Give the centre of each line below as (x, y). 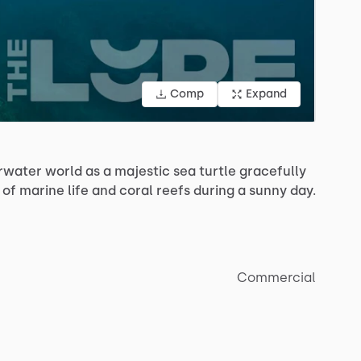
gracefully (273, 171)
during (214, 190)
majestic (142, 171)
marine (42, 190)
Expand (266, 93)
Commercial (276, 277)
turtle (218, 171)
